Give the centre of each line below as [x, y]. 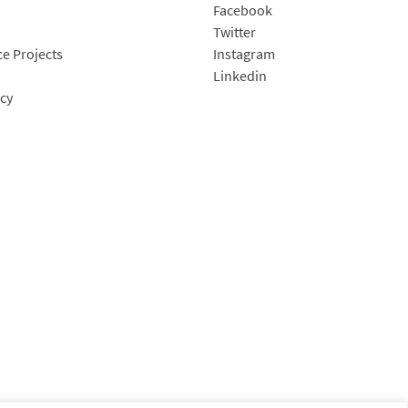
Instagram [244, 54]
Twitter [234, 32]
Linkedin [240, 76]
